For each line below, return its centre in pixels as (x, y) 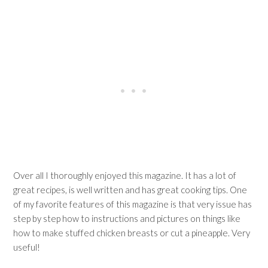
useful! (27, 247)
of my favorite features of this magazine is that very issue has (133, 204)
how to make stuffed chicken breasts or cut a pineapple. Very (132, 233)
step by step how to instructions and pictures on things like (127, 218)
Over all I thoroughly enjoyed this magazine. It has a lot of (125, 175)
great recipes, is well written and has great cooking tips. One (130, 190)
